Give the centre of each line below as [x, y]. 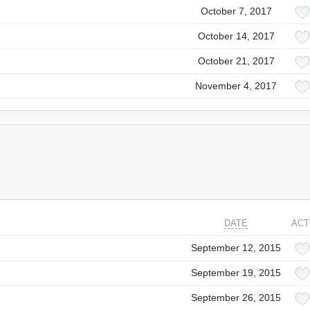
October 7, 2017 [236, 11]
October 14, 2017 [236, 36]
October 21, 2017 [236, 61]
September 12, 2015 [236, 248]
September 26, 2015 [236, 298]
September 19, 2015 [236, 273]
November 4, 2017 [236, 86]
